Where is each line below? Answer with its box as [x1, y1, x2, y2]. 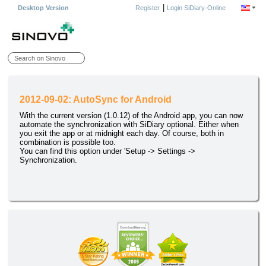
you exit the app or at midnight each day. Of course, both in [20, 129, 224, 138]
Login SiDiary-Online [167, 4, 226, 11]
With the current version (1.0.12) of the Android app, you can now [20, 111, 243, 121]
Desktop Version [18, 4, 69, 11]
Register [135, 4, 160, 11]
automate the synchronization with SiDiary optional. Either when [20, 120, 239, 129]
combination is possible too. [20, 138, 116, 147]
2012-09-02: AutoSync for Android [20, 94, 172, 104]
